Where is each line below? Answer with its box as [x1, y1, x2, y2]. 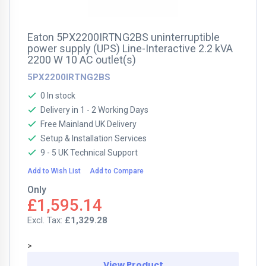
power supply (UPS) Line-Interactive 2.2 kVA [27, 42, 233, 55]
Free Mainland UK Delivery [40, 119, 137, 129]
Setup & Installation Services [40, 134, 147, 143]
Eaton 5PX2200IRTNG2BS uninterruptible [27, 31, 220, 43]
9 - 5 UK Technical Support [40, 148, 138, 157]
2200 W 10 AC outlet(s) [27, 53, 136, 66]
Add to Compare [90, 167, 144, 175]
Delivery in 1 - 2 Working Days [40, 105, 148, 115]
